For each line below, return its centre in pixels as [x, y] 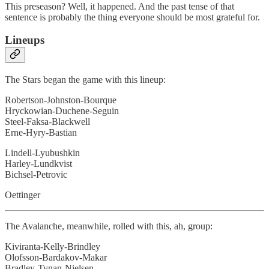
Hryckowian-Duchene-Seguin [62, 110]
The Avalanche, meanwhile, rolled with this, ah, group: [109, 226]
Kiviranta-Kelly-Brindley [53, 246]
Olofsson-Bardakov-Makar [56, 257]
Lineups [25, 40]
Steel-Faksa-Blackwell [47, 121]
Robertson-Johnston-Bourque [61, 100]
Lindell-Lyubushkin [42, 153]
